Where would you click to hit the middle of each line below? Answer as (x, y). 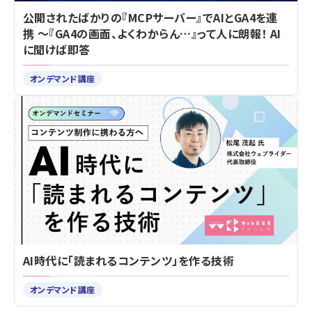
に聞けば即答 (57, 49)
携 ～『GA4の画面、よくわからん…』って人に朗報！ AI (152, 33)
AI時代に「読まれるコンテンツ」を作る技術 (129, 261)
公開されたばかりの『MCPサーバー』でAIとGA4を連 (150, 17)
